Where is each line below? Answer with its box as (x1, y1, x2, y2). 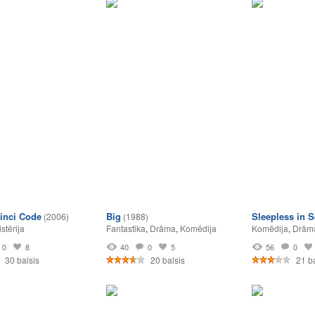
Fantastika (106, 222, 146, 234)
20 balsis (148, 254, 185, 266)
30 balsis (3, 254, 39, 266)
